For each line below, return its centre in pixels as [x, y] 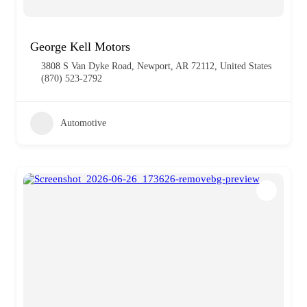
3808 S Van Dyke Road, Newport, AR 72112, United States [156, 66]
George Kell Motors [80, 46]
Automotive [83, 123]
